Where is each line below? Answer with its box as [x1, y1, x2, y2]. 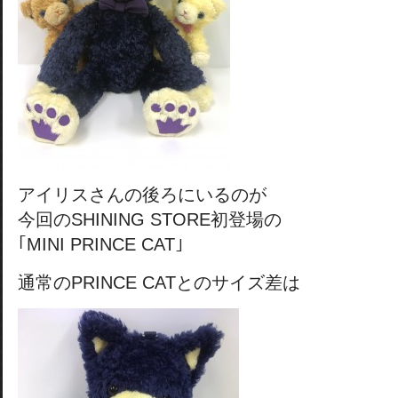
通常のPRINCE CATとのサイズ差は [18, 273, 300, 292]
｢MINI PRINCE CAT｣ [18, 235, 184, 254]
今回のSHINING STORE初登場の [18, 210, 282, 229]
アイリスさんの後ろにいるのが [18, 185, 267, 204]
